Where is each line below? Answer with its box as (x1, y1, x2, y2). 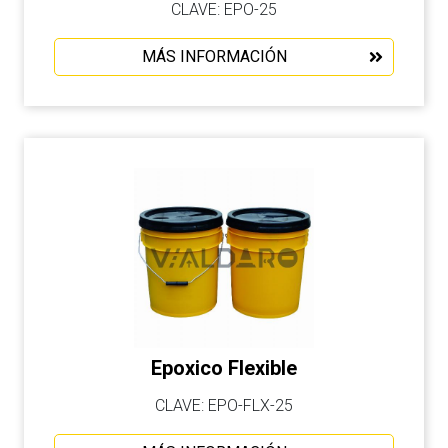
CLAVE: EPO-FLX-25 (155, 396, 293, 415)
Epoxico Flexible (151, 356, 297, 380)
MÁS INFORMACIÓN (142, 47, 287, 66)
